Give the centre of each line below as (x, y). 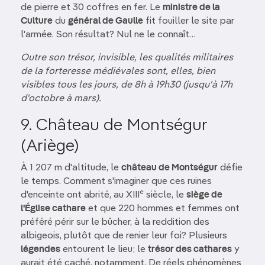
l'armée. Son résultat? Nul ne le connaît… (108, 35)
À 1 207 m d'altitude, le (71, 168)
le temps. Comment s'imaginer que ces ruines (116, 182)
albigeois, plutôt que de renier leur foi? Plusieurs (124, 236)
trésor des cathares (190, 250)
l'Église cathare (53, 209)
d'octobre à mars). (61, 99)
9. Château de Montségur (114, 125)
